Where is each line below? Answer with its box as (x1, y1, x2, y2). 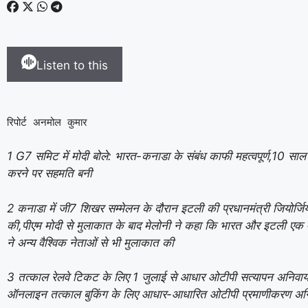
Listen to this (36, 58, 108, 72)
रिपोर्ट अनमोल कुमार (7, 115, 87, 129)
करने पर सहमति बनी (7, 166, 92, 180)
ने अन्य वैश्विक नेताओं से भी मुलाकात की (7, 235, 174, 250)
